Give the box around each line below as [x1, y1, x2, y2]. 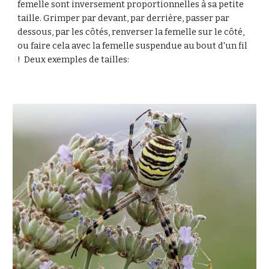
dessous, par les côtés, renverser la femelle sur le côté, [17, 26, 245, 37]
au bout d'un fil [182, 40, 248, 51]
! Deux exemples [17, 54, 88, 65]
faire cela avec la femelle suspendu [31, 40, 178, 51]
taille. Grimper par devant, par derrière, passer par [17, 13, 230, 23]
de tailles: [87, 54, 130, 65]
